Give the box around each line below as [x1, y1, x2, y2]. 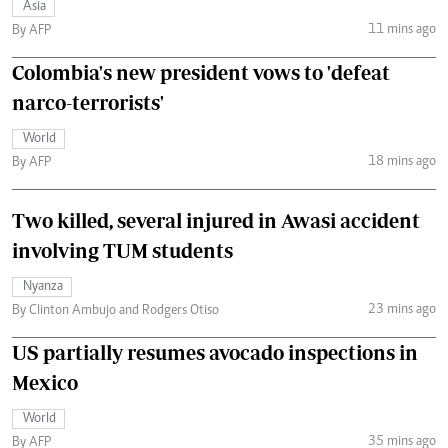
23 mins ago [367, 302, 436, 317]
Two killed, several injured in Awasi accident [12, 209, 420, 233]
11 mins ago [367, 22, 436, 37]
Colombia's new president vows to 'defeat [12, 61, 390, 85]
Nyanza [23, 280, 63, 295]
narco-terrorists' [12, 91, 164, 115]
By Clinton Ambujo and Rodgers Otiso [12, 304, 219, 319]
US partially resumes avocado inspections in [12, 341, 418, 365]
